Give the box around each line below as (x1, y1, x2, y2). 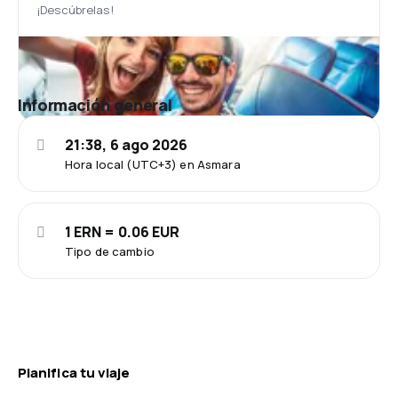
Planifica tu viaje (18, 362, 131, 382)
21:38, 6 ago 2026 (65, 134, 188, 155)
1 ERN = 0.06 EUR (65, 221, 180, 242)
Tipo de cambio (65, 243, 155, 259)
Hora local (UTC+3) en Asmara (65, 155, 241, 172)
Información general (18, 93, 172, 115)
